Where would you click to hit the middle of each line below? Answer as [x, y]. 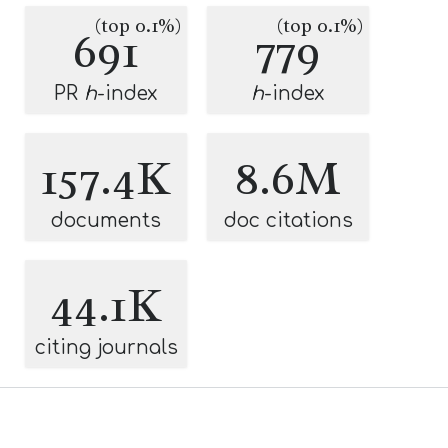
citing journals [106, 347]
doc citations [288, 220]
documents [106, 220]
